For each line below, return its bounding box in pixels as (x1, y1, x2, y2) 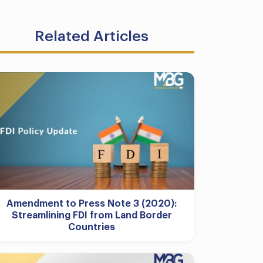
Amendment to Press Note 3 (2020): (6, 199, 177, 208)
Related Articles (35, 29, 149, 43)
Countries (68, 222, 115, 232)
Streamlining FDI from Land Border (11, 211, 172, 220)
